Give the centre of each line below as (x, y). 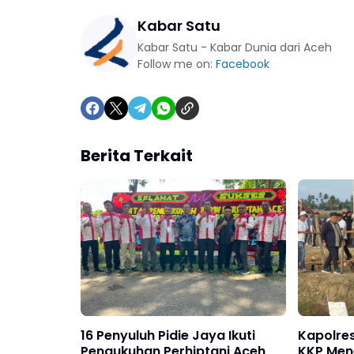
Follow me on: (177, 64)
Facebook (243, 64)
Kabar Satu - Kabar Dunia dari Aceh (235, 47)
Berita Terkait (137, 156)
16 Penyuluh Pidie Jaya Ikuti (168, 336)
